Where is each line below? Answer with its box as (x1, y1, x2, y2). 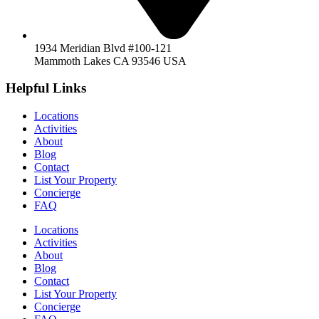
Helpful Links (6, 80, 86, 96)
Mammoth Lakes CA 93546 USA (34, 54, 187, 67)
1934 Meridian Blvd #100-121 (34, 41, 172, 54)
